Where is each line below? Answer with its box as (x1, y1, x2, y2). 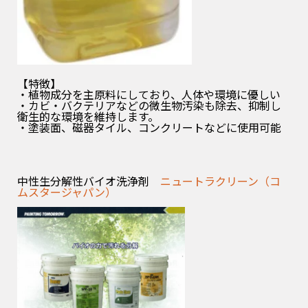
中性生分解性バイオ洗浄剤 (17, 173, 160, 190)
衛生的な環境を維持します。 (17, 108, 159, 125)
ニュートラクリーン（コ (160, 173, 280, 190)
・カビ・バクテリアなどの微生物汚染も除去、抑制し (17, 97, 281, 114)
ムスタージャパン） (17, 184, 116, 201)
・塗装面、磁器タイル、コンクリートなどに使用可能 (17, 119, 281, 136)
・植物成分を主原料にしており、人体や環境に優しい (17, 86, 280, 103)
